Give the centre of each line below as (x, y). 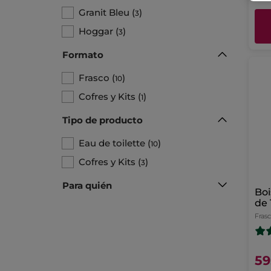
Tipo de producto (103, 120)
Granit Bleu (104, 12)
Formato (83, 54)
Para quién (87, 185)
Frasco (94, 77)
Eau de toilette (112, 143)
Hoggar (96, 31)
